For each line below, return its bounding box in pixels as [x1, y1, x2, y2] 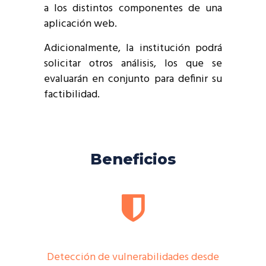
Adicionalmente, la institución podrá [44, 40, 222, 57]
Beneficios [90, 150, 176, 168]
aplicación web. [44, 15, 117, 33]
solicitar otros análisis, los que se [44, 55, 222, 72]
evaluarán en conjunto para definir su [44, 71, 222, 88]
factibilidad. [44, 86, 100, 103]
